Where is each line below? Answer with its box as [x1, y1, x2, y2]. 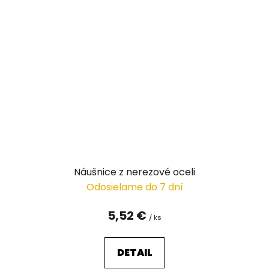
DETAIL [116, 245, 153, 259]
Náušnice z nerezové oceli [74, 165, 195, 179]
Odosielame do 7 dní [86, 180, 183, 194]
